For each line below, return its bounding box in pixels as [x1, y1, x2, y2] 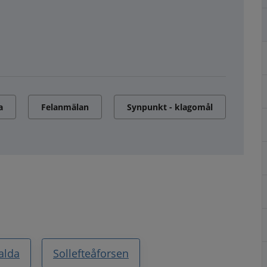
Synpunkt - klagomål [127, 101, 213, 113]
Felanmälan [41, 101, 89, 113]
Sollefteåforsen [53, 246, 129, 260]
